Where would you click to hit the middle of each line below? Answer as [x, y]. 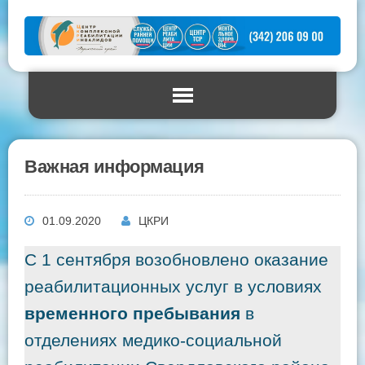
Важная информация [114, 167]
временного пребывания [132, 314]
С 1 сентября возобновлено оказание [176, 260]
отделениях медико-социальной [153, 341]
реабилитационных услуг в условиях [173, 287]
